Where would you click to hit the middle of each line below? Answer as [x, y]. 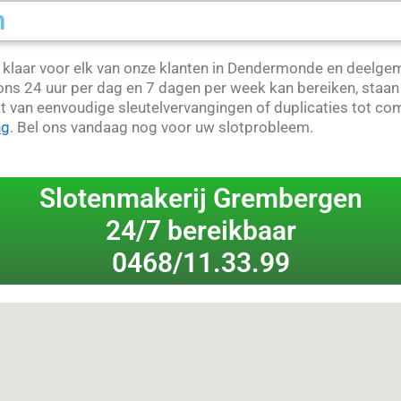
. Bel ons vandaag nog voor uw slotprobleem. [162, 127]
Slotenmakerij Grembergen [200, 199]
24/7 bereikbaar [200, 231]
